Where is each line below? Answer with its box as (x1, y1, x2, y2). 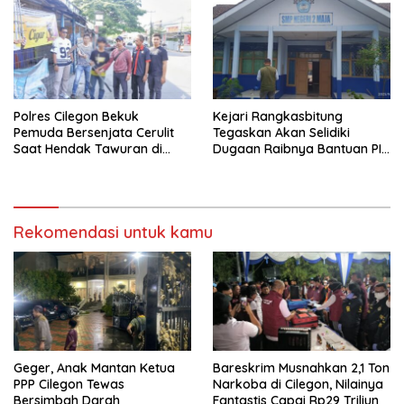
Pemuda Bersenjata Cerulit (14, 124, 174, 141)
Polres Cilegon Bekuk (14, 107, 139, 124)
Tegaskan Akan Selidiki (213, 124, 350, 141)
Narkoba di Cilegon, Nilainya (213, 376, 383, 393)
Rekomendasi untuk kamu (14, 221, 213, 243)
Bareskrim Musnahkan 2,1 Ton (213, 360, 390, 377)
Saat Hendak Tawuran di (14, 140, 162, 157)
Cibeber (14, 156, 60, 173)
